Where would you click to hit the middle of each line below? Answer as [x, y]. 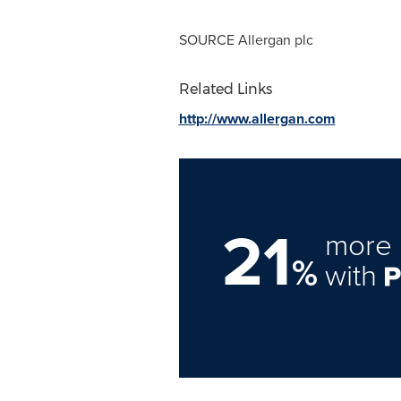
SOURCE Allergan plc [246, 40]
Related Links [225, 89]
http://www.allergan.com [257, 119]
